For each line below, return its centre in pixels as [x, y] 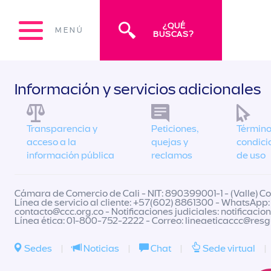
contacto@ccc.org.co [59, 212]
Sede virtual [228, 249]
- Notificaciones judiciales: [162, 212]
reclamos [171, 155]
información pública [70, 155]
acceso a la [51, 142]
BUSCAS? [174, 34]
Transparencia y [62, 129]
